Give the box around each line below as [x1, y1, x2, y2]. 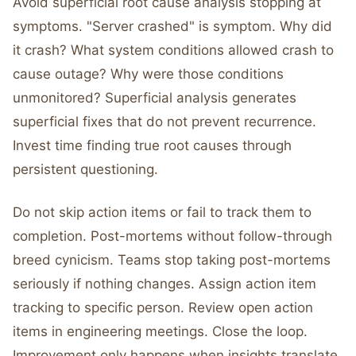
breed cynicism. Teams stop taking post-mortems [13, 252, 331, 268]
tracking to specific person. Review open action [13, 300, 313, 315]
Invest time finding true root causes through [13, 137, 292, 153]
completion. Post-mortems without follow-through [13, 228, 332, 244]
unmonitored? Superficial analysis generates [13, 90, 296, 106]
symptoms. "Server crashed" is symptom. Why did [13, 18, 332, 34]
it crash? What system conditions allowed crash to [13, 42, 334, 58]
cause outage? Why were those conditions [13, 66, 284, 82]
